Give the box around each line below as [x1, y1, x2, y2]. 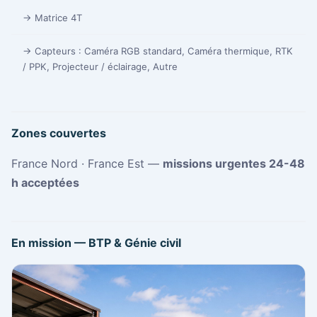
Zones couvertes [11, 126, 106, 141]
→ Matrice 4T [23, 12, 82, 24]
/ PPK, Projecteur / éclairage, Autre [23, 61, 178, 73]
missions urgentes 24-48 [163, 156, 305, 171]
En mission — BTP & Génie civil [11, 236, 181, 250]
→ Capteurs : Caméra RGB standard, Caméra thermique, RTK [23, 45, 293, 57]
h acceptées [11, 175, 79, 190]
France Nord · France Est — [11, 156, 163, 171]
